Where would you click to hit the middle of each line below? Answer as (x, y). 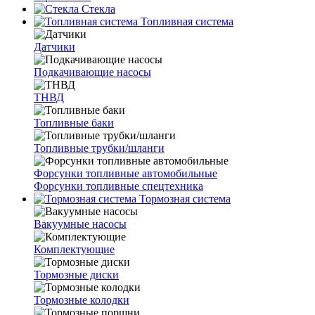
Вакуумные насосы (80, 224)
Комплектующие (74, 249)
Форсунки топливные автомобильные (126, 173)
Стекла (97, 9)
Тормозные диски (76, 275)
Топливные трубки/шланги (99, 148)
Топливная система (186, 21)
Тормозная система (184, 199)
